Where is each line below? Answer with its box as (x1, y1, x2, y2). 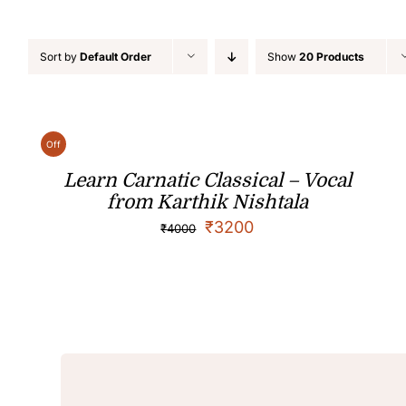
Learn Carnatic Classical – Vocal (63, 169, 352, 191)
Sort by (40, 50, 80, 63)
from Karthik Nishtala (106, 191, 308, 213)
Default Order (80, 50, 151, 63)
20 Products (299, 50, 364, 63)
